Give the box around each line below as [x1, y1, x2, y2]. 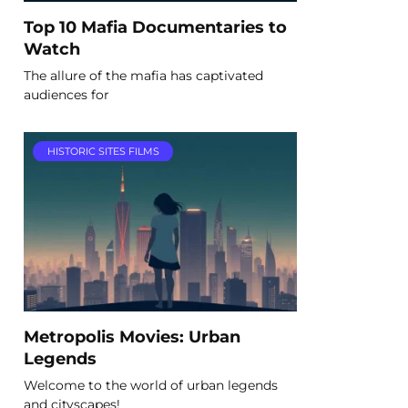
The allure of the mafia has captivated [24, 66, 263, 84]
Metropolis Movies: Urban [24, 326, 240, 346]
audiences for [24, 86, 109, 103]
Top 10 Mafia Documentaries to [24, 16, 287, 36]
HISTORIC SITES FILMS [46, 145, 159, 158]
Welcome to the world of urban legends [24, 376, 278, 393]
